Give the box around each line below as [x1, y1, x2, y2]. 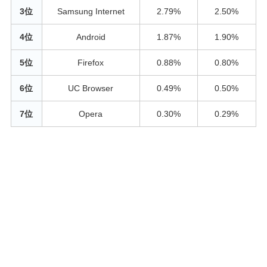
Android [76, 32, 105, 42]
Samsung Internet [57, 6, 125, 16]
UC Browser [68, 83, 114, 93]
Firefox [77, 57, 104, 67]
